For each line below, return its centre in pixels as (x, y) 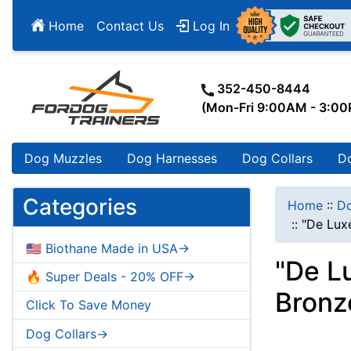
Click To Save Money (89, 305)
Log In (209, 25)
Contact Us (130, 25)
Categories (80, 207)
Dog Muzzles (63, 159)
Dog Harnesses (172, 159)
